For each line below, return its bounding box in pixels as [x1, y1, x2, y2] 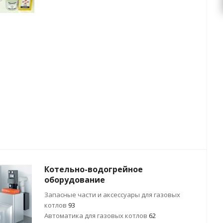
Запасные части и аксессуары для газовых [44, 190, 180, 199]
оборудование [44, 174, 105, 185]
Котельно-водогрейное [44, 164, 143, 175]
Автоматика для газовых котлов [44, 211, 149, 220]
